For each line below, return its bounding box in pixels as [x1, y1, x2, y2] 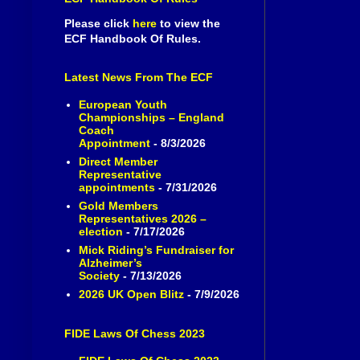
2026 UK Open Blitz [78, 287, 184, 301]
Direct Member [78, 154, 157, 168]
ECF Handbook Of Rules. [64, 32, 201, 46]
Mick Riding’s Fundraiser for [78, 243, 234, 256]
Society [78, 268, 120, 282]
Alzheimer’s [78, 256, 142, 269]
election [78, 224, 123, 238]
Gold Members [78, 198, 158, 212]
